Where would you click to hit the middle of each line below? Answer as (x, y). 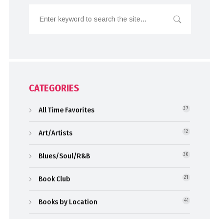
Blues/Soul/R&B (65, 156)
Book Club (55, 179)
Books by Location (68, 202)
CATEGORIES (54, 88)
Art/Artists (56, 133)
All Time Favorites (67, 110)
